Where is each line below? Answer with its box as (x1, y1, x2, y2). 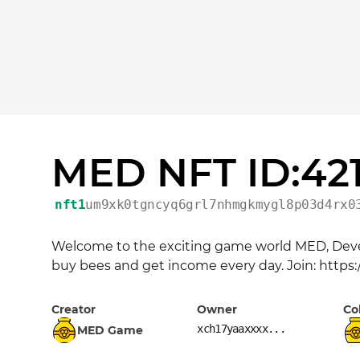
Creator (51, 302, 96, 317)
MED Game (77, 323, 143, 337)
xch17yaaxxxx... (197, 322, 285, 335)
